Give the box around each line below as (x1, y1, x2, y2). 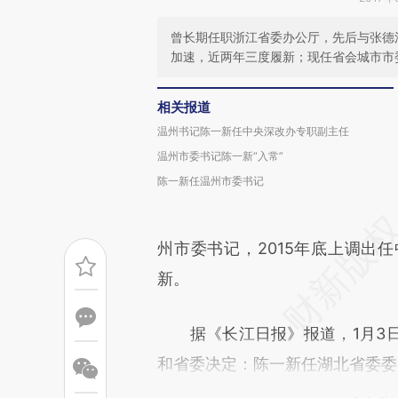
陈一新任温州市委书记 (157, 174, 264, 187)
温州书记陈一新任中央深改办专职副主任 (157, 124, 349, 138)
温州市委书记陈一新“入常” (157, 149, 283, 163)
